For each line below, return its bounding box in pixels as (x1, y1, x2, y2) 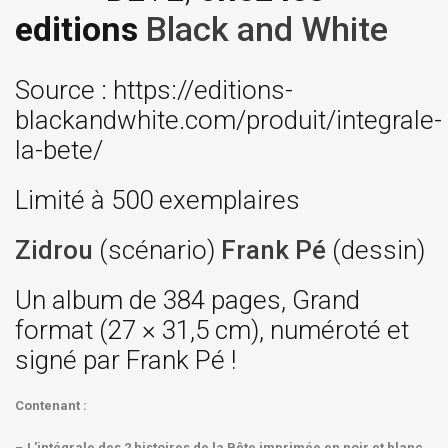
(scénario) (93, 235, 221, 266)
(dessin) (332, 235, 425, 266)
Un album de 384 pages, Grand (15, 285, 360, 316)
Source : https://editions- (15, 75, 293, 106)
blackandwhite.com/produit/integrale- (15, 105, 442, 136)
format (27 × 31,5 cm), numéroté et (15, 315, 409, 346)
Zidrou (15, 235, 93, 266)
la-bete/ (15, 135, 103, 166)
